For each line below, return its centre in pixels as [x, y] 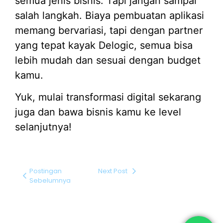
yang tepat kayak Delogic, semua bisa [104, 45]
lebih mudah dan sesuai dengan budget [108, 60]
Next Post [112, 171]
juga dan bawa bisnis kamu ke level [98, 112]
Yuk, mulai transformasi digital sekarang [108, 97]
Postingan [46, 171]
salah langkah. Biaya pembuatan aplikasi [110, 15]
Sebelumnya [50, 181]
